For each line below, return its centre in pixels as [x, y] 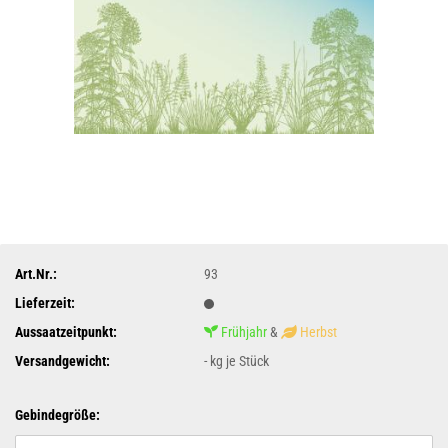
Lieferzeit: [45, 302]
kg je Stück [238, 360]
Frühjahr [244, 331]
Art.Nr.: [36, 273]
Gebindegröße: [57, 415]
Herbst [319, 331]
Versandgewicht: [62, 360]
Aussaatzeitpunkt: [66, 331]
